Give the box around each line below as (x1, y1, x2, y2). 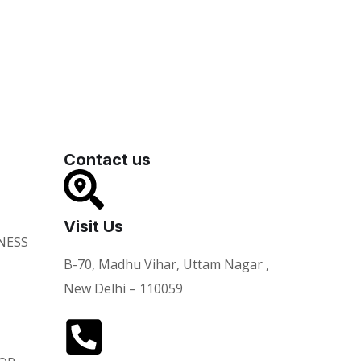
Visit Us (63, 217, 123, 236)
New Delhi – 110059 (63, 280, 183, 297)
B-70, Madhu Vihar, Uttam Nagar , (63, 255, 269, 273)
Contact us (63, 150, 151, 169)
